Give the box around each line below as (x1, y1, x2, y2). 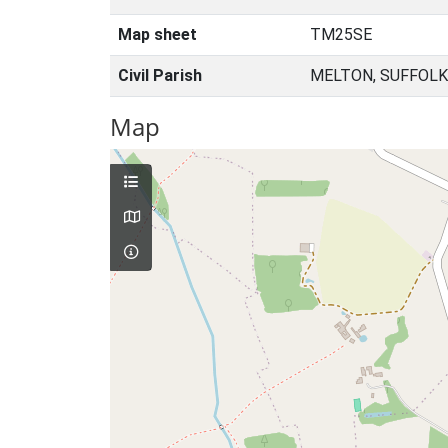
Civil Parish (118, 66, 202, 85)
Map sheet (118, 25, 197, 44)
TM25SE (310, 25, 372, 44)
